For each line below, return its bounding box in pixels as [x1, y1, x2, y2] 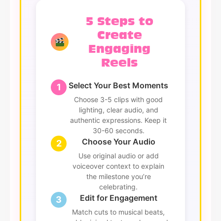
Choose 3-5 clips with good [74, 95, 163, 104]
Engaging [88, 41, 150, 56]
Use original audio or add [78, 151, 159, 160]
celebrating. [99, 183, 138, 191]
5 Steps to [85, 14, 153, 28]
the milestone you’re [86, 172, 151, 181]
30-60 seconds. [92, 126, 145, 135]
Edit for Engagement [79, 193, 157, 203]
